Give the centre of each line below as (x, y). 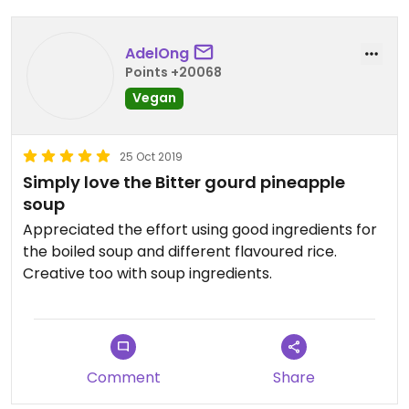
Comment (123, 378)
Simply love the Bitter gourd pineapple (184, 182)
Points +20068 (173, 72)
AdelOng (157, 53)
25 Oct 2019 (151, 157)
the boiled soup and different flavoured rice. (182, 252)
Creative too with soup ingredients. (147, 273)
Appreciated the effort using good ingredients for (200, 230)
